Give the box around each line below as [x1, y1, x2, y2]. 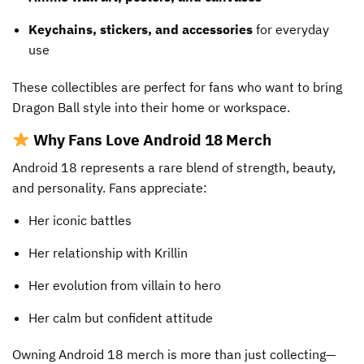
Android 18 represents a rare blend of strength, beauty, [12, 158, 336, 175]
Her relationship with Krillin [28, 244, 188, 261]
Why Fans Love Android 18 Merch [32, 129, 271, 149]
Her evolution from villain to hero [28, 276, 221, 293]
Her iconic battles [28, 211, 132, 228]
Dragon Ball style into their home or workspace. [12, 99, 290, 115]
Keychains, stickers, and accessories [28, 21, 253, 38]
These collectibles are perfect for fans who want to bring [12, 79, 342, 95]
